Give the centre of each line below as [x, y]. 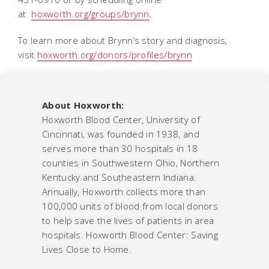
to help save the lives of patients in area [128, 220]
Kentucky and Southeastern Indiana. [119, 177]
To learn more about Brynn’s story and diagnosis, [123, 40]
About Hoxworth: [83, 105]
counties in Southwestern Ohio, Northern [131, 162]
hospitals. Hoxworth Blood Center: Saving [130, 234]
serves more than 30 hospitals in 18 [120, 148]
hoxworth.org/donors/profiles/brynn [115, 54]
